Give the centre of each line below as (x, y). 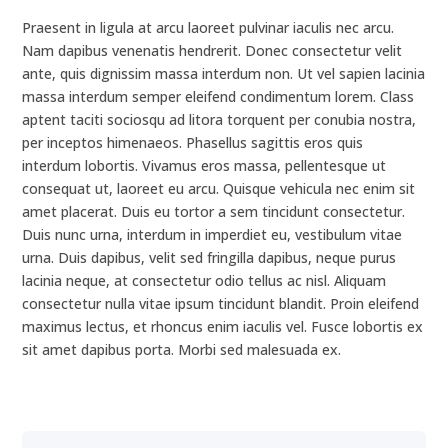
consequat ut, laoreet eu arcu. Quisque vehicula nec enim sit (219, 188)
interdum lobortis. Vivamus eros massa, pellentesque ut (204, 165)
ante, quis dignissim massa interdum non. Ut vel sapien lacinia (224, 73)
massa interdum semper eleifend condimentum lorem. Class (218, 96)
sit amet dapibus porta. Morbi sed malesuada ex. (182, 349)
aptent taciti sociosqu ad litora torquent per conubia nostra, (219, 119)
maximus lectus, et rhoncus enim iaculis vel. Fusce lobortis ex (223, 326)
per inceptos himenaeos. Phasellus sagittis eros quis (193, 142)
